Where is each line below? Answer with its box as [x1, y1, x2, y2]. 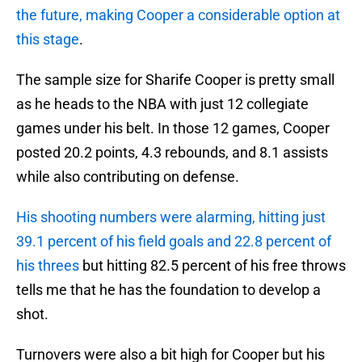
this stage [16, 31, 79, 48]
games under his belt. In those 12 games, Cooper [16, 120, 330, 137]
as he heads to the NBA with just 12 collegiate [16, 95, 309, 113]
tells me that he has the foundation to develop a [16, 281, 321, 299]
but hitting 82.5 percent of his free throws [79, 257, 346, 275]
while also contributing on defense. [16, 168, 239, 186]
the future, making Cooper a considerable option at [16, 6, 340, 24]
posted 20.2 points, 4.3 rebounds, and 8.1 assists [16, 144, 328, 162]
